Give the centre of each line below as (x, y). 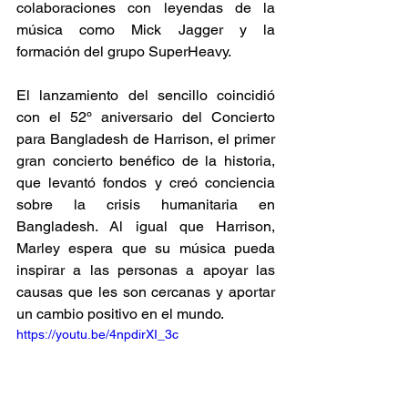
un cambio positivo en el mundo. (122, 313)
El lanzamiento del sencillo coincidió (146, 95)
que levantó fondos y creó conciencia (146, 182)
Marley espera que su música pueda (146, 248)
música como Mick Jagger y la (146, 29)
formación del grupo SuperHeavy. (127, 51)
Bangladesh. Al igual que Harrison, (146, 226)
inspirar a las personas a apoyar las (146, 270)
